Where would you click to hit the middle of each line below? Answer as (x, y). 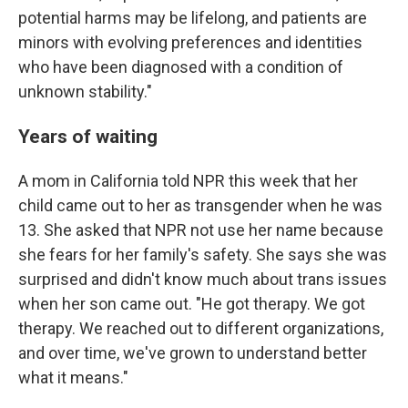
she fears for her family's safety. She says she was (203, 255)
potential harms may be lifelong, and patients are (193, 18)
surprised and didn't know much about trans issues (203, 279)
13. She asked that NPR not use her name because (201, 230)
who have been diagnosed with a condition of (181, 67)
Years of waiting (88, 136)
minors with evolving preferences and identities (190, 42)
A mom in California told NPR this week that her (188, 181)
